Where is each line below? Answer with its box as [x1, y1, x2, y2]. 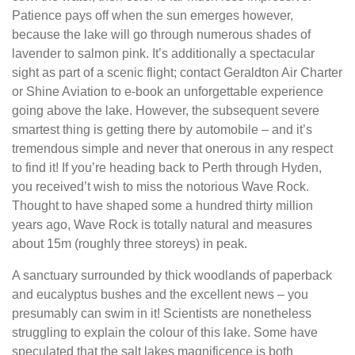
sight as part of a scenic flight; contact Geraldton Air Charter [12, 66, 342, 79]
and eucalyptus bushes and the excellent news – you [12, 288, 308, 301]
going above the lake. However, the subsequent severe [12, 104, 319, 117]
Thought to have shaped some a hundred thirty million [12, 199, 313, 212]
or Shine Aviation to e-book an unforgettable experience [12, 85, 323, 98]
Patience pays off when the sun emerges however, [12, 9, 293, 22]
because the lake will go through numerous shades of [12, 28, 311, 41]
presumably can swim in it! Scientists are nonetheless [12, 307, 311, 320]
